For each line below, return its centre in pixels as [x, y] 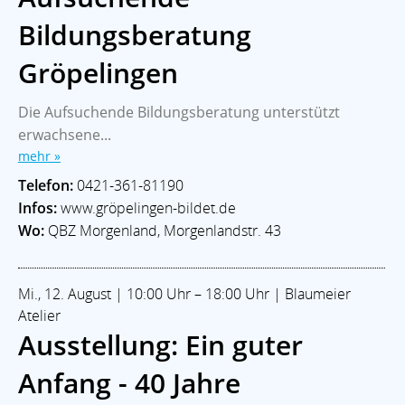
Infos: [38, 207]
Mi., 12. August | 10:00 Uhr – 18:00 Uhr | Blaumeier [184, 293]
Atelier [39, 315]
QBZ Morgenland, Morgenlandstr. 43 [163, 230]
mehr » [39, 155]
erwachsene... [65, 134]
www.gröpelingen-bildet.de [146, 207]
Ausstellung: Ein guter [160, 344]
